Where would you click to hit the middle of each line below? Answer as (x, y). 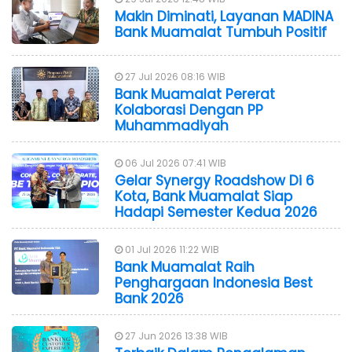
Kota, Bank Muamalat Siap (203, 196)
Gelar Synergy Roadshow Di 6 (214, 180)
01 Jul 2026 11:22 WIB (171, 249)
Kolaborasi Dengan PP (189, 110)
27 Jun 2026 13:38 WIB (175, 335)
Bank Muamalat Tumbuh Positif (221, 32)
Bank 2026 (149, 298)
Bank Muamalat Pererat (195, 94)
